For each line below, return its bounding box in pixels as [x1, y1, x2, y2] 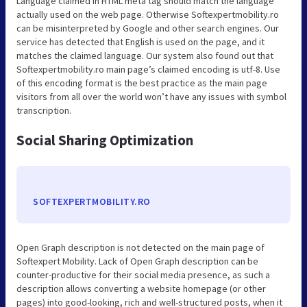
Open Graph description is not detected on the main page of [16, 241, 265, 254]
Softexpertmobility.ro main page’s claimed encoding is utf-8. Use [16, 63, 280, 76]
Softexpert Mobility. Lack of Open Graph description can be [16, 255, 258, 268]
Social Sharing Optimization [16, 131, 193, 150]
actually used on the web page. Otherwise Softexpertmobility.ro [16, 8, 279, 21]
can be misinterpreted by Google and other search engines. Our [16, 22, 279, 35]
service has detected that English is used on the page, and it [16, 36, 265, 49]
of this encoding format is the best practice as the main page [16, 77, 267, 90]
